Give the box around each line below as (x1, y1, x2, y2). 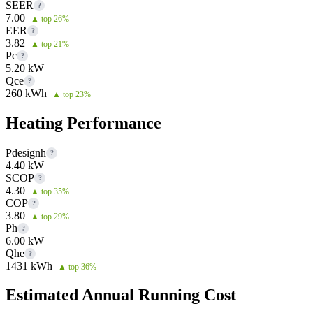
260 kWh (6, 87, 47, 99)
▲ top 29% (31, 211, 69, 221)
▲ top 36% (58, 261, 96, 272)
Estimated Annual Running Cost (6, 286, 236, 305)
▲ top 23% (52, 89, 91, 99)
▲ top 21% (31, 38, 69, 49)
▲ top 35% (31, 186, 69, 196)
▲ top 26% (31, 13, 69, 24)
